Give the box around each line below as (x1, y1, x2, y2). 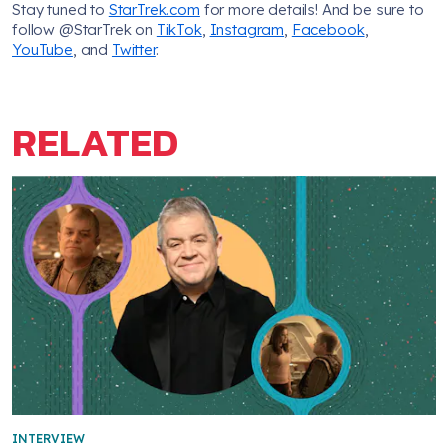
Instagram (209, 20, 285, 40)
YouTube (12, 40, 73, 60)
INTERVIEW (12, 430, 85, 446)
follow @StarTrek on (12, 20, 157, 40)
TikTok (156, 20, 202, 40)
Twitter (111, 40, 156, 60)
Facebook (291, 20, 365, 40)
